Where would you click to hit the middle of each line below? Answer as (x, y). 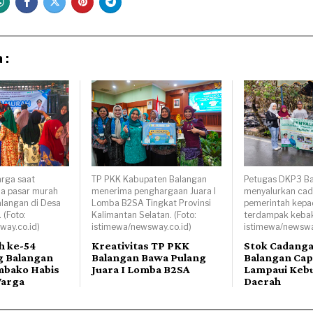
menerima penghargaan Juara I (154, 191)
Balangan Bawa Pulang (149, 258)
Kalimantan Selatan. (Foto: (144, 215)
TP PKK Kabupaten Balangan (150, 180)
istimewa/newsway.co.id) (142, 227)
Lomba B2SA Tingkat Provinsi (152, 203)
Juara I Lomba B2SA (141, 270)
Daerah (262, 282)
